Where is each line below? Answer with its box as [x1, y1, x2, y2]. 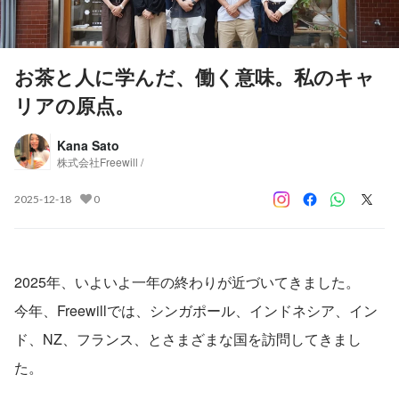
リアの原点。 [14, 90, 134, 119]
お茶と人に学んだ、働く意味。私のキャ [14, 61, 375, 91]
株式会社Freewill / [57, 153, 143, 169]
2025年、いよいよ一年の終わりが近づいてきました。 [14, 271, 360, 292]
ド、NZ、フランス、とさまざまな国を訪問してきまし [14, 328, 362, 349]
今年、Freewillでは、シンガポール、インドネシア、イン [14, 299, 378, 321]
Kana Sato [57, 135, 119, 154]
